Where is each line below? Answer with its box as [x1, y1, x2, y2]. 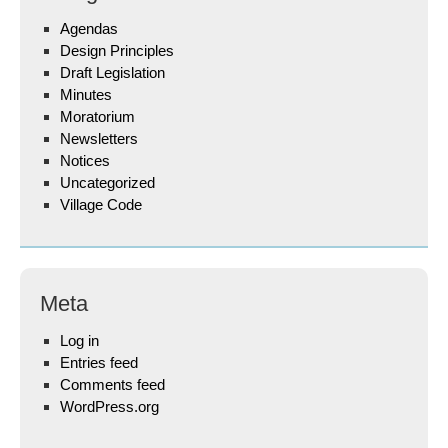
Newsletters [60, 130, 138, 147]
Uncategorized [60, 174, 155, 191]
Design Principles [60, 42, 174, 59]
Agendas [60, 20, 118, 37]
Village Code [60, 196, 142, 213]
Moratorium [60, 108, 135, 125]
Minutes [60, 86, 112, 103]
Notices [60, 152, 110, 169]
